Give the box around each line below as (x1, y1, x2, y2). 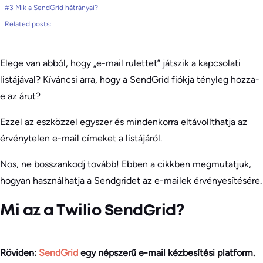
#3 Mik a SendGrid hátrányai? (5, 4, 98, 12)
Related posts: (5, 20, 52, 28)
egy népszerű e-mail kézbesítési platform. (80, 247, 255, 259)
